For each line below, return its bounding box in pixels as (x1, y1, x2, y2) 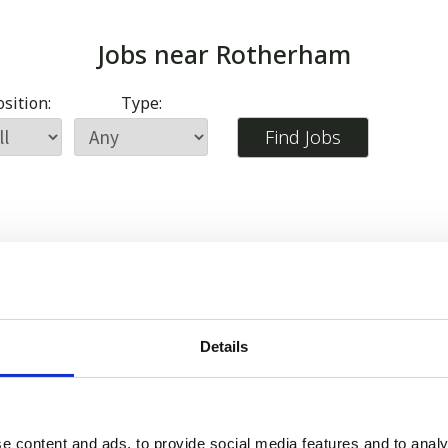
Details (199, 337, 249, 355)
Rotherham (215, 37, 351, 72)
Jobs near (97, 37, 216, 72)
